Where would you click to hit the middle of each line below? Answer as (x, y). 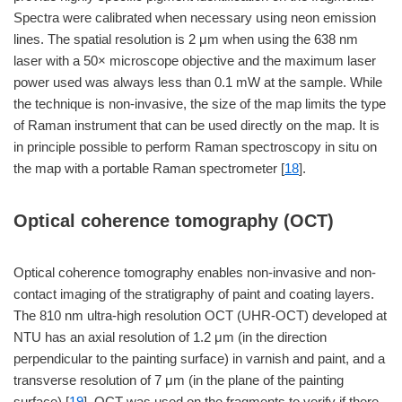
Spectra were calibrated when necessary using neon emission (195, 17)
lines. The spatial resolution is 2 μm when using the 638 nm (186, 39)
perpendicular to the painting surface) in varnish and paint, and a (199, 358)
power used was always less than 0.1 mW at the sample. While (198, 82)
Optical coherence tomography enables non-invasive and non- (195, 272)
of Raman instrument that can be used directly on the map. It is (197, 125)
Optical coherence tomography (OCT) (174, 221)
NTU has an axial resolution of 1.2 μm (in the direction (170, 337)
